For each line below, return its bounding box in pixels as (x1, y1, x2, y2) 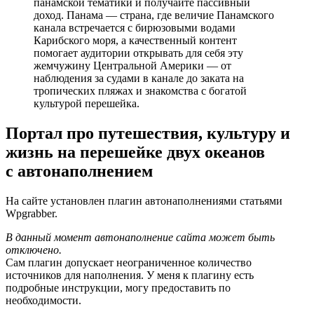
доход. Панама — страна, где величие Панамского (34, 8, 274, 21)
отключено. (6, 243, 62, 256)
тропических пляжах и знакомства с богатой (34, 84, 247, 97)
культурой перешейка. (34, 97, 139, 109)
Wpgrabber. (6, 207, 57, 219)
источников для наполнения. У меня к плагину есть (6, 268, 254, 281)
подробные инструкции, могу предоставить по (6, 281, 231, 294)
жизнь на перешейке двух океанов (6, 142, 265, 161)
